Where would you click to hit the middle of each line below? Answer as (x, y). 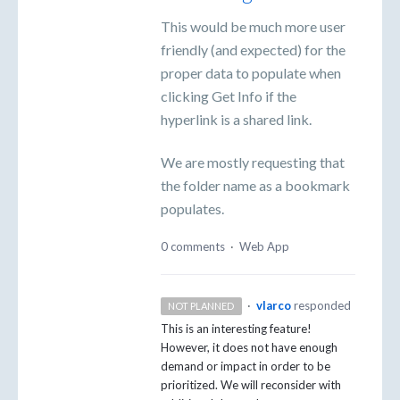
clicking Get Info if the (229, 96)
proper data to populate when (251, 72)
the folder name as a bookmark (255, 186)
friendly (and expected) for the (253, 49)
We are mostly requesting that (253, 162)
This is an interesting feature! (236, 329)
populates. (192, 209)
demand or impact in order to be (246, 367)
